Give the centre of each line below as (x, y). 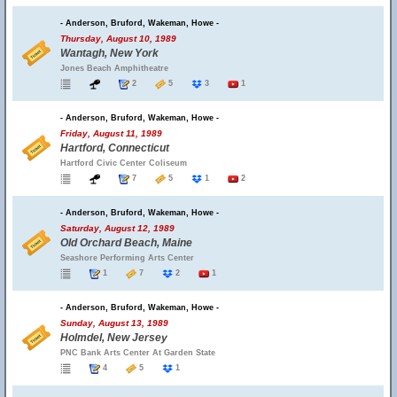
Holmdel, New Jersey (114, 338)
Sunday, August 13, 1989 (114, 323)
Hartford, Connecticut (115, 148)
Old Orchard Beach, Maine (126, 243)
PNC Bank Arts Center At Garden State (138, 353)
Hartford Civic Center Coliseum (124, 163)
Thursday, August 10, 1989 (118, 39)
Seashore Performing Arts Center (127, 258)
